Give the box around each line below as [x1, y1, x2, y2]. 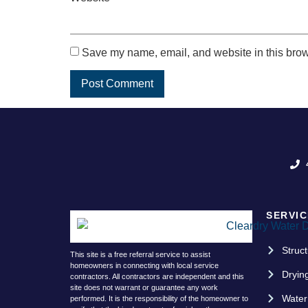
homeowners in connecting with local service [70, 261, 219, 269]
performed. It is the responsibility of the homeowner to [70, 294, 248, 302]
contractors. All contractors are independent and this [70, 272, 244, 280]
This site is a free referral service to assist [70, 250, 210, 258]
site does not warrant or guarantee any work [70, 283, 218, 291]
